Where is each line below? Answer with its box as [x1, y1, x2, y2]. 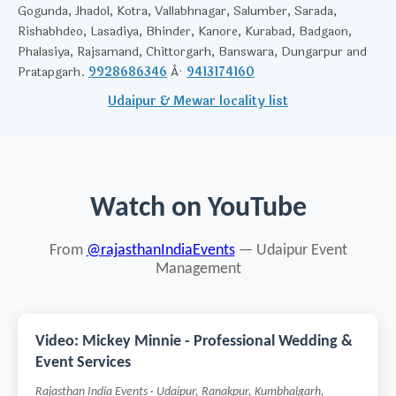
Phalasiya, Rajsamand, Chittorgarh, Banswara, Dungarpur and [18, 42, 367, 61]
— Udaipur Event [234, 243, 347, 258]
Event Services [35, 355, 131, 370]
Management [155, 262, 241, 277]
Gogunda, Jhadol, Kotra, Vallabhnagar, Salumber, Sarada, [18, 2, 337, 20]
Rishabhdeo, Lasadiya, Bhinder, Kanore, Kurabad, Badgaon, [18, 22, 352, 41]
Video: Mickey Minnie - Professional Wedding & [35, 334, 353, 349]
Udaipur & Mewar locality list [108, 92, 288, 110]
